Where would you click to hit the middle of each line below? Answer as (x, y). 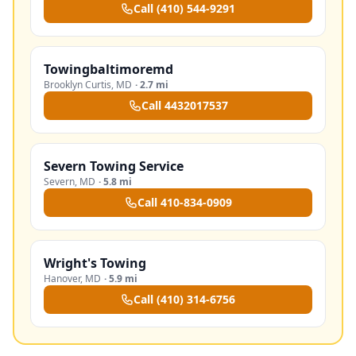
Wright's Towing (95, 263)
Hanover (62, 279)
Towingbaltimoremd (108, 69)
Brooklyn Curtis (77, 85)
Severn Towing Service (114, 166)
